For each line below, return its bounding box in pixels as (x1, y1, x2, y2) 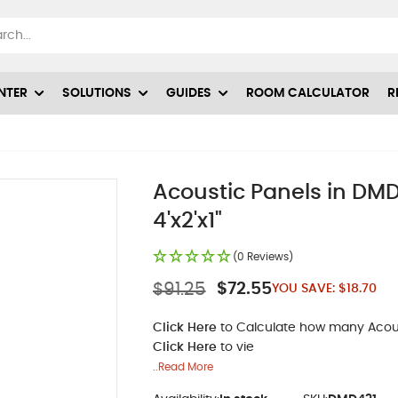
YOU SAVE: (271, 283, 335, 296)
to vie (216, 340, 254, 354)
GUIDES (166, 86, 211, 99)
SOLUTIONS (62, 86, 131, 99)
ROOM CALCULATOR (246, 86, 370, 99)
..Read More (152, 361, 213, 372)
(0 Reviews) (232, 251, 293, 262)
